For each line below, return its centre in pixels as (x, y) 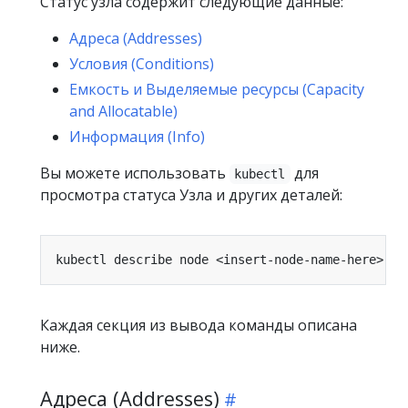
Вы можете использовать (135, 173)
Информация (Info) (137, 137)
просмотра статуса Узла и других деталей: (191, 195)
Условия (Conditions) (142, 64)
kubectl (260, 174)
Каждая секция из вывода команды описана (199, 325)
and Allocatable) (123, 111)
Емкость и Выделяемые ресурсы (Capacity (217, 89)
